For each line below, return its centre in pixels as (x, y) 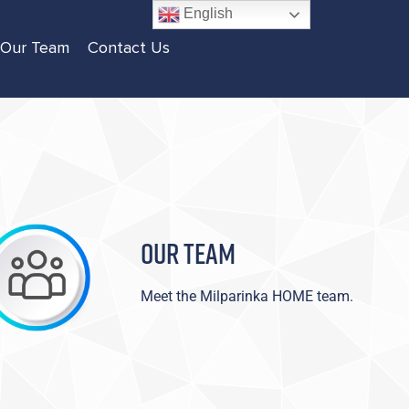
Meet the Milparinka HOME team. (246, 296)
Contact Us (128, 49)
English (207, 14)
